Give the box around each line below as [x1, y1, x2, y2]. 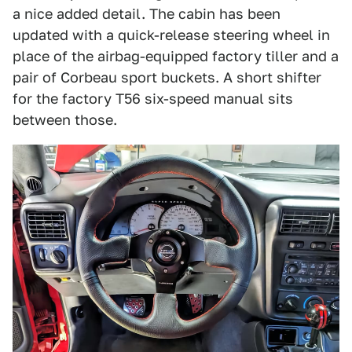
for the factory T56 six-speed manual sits [13, 90, 293, 107]
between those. [13, 111, 117, 128]
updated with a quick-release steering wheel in [13, 26, 330, 43]
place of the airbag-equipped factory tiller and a [13, 47, 339, 64]
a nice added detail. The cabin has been [13, 5, 280, 22]
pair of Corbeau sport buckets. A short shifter [13, 68, 321, 86]
